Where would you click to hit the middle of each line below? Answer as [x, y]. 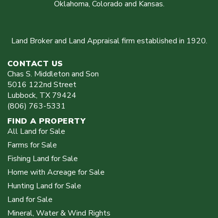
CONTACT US [35, 64]
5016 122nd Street [42, 84]
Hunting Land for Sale [44, 186]
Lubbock [22, 95]
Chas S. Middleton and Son [53, 74]
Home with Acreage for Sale [56, 172]
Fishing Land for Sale [43, 158]
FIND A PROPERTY [47, 121]
